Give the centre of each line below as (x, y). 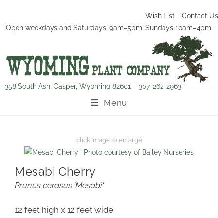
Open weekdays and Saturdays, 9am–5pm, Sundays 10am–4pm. (109, 28)
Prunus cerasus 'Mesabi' (59, 186)
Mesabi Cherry (55, 172)
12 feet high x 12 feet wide (64, 210)
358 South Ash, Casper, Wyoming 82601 (72, 86)
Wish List (160, 16)
